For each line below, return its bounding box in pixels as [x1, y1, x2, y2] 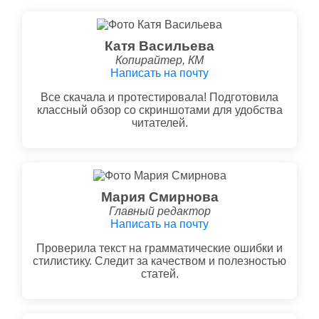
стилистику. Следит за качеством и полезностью [33, 254, 286, 267]
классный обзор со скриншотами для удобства [36, 103, 283, 116]
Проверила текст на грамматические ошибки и [36, 241, 283, 254]
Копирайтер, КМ [115, 53, 204, 66]
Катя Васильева [105, 38, 214, 53]
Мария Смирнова [100, 189, 219, 204]
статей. [140, 267, 179, 280]
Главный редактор [108, 204, 211, 217]
